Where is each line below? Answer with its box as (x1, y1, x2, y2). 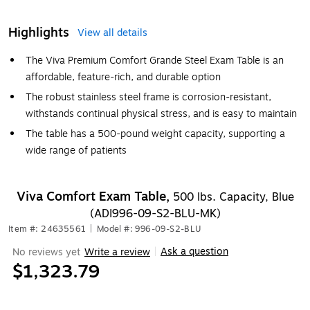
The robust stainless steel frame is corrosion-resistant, (26, 90, 271, 104)
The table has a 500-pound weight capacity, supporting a (26, 127, 285, 141)
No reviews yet (12, 244, 80, 259)
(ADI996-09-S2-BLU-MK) (89, 206, 221, 222)
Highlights (8, 23, 69, 42)
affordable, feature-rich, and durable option (26, 70, 221, 84)
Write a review (84, 244, 150, 259)
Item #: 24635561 (8, 223, 86, 235)
